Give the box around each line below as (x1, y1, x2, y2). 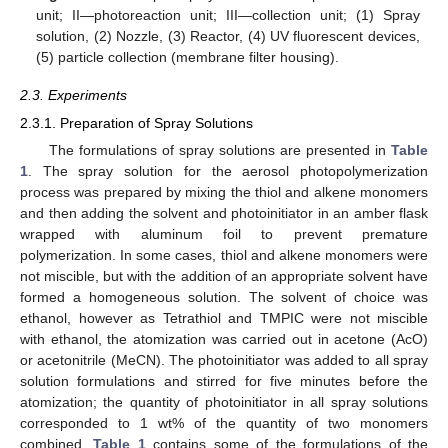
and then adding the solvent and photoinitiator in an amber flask (20, 204, 428, 221)
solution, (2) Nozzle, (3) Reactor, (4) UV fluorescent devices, (36, 28, 420, 45)
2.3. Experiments (20, 87, 127, 104)
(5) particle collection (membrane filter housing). (36, 49, 340, 66)
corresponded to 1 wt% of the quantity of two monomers (20, 414, 428, 431)
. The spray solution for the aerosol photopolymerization (28, 162, 428, 179)
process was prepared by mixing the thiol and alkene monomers (20, 183, 428, 200)
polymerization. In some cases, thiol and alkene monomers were (20, 246, 428, 263)
